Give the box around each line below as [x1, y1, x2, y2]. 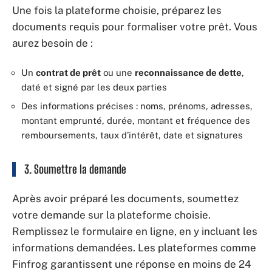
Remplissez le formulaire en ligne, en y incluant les [12, 225, 257, 237]
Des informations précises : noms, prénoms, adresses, [21, 101, 253, 111]
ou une [101, 67, 135, 78]
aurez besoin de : [12, 37, 93, 49]
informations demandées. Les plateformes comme [12, 241, 256, 254]
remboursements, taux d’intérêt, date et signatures [21, 130, 243, 140]
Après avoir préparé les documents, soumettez [12, 192, 239, 205]
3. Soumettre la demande [24, 162, 126, 176]
